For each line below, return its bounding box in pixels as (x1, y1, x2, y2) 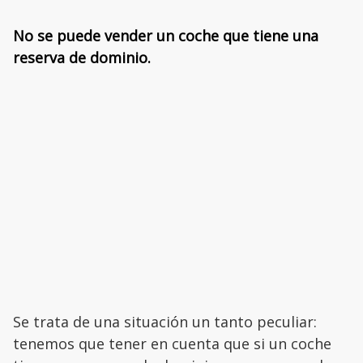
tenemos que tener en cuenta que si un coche (13, 334, 331, 354)
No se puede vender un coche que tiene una (13, 26, 318, 46)
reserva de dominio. (13, 48, 151, 68)
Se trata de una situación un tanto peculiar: (13, 312, 317, 332)
